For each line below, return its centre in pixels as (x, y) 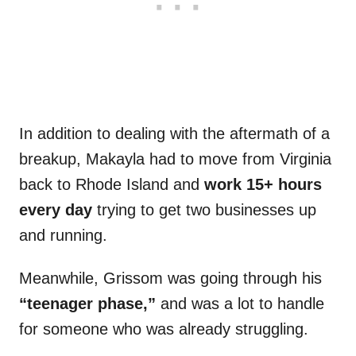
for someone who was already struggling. (166, 329)
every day (56, 210)
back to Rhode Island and (112, 185)
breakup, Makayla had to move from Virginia (175, 159)
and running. (63, 236)
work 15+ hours (263, 185)
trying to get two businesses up (204, 210)
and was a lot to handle (240, 304)
